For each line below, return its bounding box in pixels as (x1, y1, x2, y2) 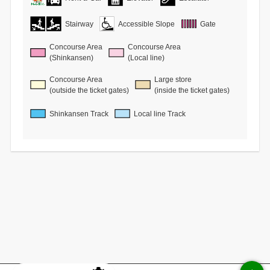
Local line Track (134, 109, 186, 118)
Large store (154, 75, 192, 84)
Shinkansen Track (49, 109, 108, 118)
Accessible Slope (118, 19, 175, 28)
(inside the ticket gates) (154, 86, 230, 95)
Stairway (64, 19, 93, 28)
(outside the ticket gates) (49, 86, 129, 95)
